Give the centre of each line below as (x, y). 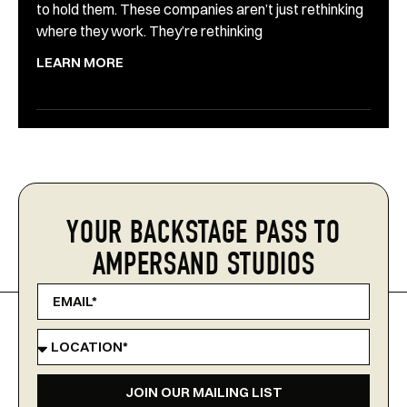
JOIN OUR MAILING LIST (203, 392)
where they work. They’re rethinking (149, 30)
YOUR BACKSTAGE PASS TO (203, 235)
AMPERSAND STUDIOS (203, 267)
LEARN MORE (80, 62)
